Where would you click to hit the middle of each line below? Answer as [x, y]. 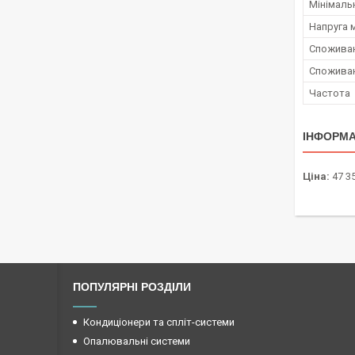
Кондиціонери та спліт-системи [159, 323]
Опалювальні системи [137, 342]
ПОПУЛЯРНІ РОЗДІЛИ [132, 287]
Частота [330, 94]
